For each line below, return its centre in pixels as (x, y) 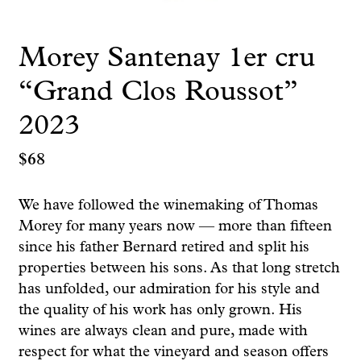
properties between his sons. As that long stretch (179, 268)
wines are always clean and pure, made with (163, 331)
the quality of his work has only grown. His (160, 310)
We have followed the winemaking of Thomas (168, 205)
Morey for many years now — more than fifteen (175, 226)
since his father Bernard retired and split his (164, 247)
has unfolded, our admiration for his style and (169, 289)
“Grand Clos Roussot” (158, 93)
